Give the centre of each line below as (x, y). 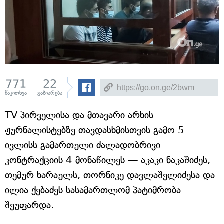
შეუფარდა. (29, 205)
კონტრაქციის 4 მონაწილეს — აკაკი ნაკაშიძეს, (108, 160)
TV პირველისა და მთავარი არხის (79, 115)
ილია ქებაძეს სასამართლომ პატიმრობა (93, 190)
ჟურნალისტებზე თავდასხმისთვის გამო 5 (95, 130)
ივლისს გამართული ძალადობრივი (83, 145)
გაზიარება (50, 93)
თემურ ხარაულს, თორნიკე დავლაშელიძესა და (110, 175)
